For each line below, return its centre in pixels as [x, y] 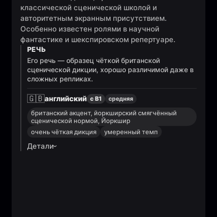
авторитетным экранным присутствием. [93, 18]
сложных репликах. [60, 79]
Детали [40, 146]
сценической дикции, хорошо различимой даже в [110, 70]
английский [66, 99]
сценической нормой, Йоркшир [81, 121]
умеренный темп [131, 132]
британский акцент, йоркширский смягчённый [104, 113]
